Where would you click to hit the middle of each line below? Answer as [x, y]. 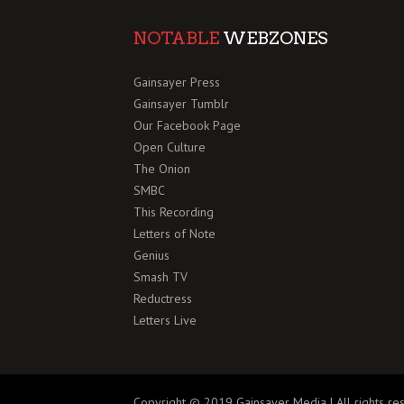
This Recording [174, 211]
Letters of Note [174, 233]
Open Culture [170, 147]
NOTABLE [176, 38]
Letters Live [165, 320]
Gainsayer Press [177, 82]
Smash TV [161, 276]
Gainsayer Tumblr [181, 103]
